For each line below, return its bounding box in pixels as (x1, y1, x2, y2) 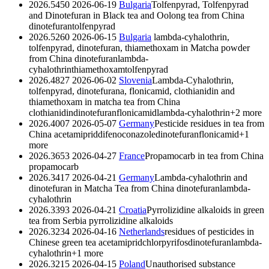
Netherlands (119, 226, 165, 237)
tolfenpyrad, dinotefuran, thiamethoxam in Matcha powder (29, 42, 250, 53)
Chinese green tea (29, 237, 96, 247)
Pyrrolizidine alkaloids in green (147, 204, 264, 215)
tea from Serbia (29, 215, 86, 226)
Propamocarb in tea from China (145, 150, 264, 161)
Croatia (119, 204, 147, 215)
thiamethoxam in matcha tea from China (29, 96, 180, 107)
